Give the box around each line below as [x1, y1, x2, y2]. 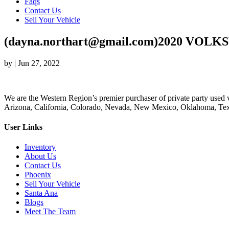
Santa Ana [25, 189, 58, 198]
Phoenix [25, 170, 51, 179]
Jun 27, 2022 [18, 58, 60, 67]
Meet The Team [25, 207, 76, 216]
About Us [25, 152, 56, 161]
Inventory [25, 143, 56, 152]
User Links [4, 123, 42, 132]
